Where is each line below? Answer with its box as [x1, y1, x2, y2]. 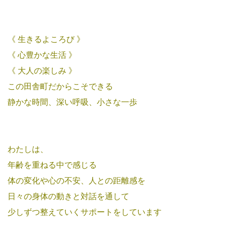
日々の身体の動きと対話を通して [8, 190, 129, 202]
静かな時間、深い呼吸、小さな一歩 [8, 96, 137, 108]
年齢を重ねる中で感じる [8, 159, 97, 171]
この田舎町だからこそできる [8, 80, 113, 92]
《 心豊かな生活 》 [8, 49, 77, 61]
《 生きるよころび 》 [8, 33, 85, 45]
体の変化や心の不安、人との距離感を [8, 174, 145, 186]
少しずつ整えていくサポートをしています [8, 206, 162, 218]
